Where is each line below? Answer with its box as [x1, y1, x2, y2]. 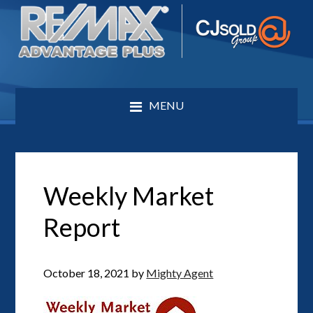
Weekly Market [43, 180, 214, 211]
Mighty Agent [146, 265, 214, 279]
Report [43, 211, 121, 242]
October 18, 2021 [43, 265, 130, 279]
